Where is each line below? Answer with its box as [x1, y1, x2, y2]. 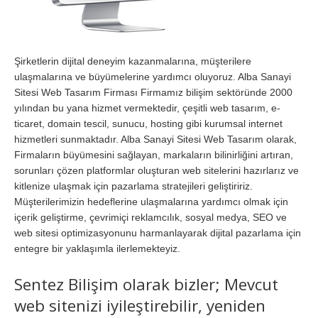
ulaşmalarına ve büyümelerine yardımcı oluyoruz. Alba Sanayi [14, 71, 291, 83]
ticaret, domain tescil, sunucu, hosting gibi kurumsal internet [14, 118, 283, 130]
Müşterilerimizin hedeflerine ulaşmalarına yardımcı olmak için [14, 196, 288, 208]
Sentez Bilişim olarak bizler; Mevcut [14, 273, 278, 295]
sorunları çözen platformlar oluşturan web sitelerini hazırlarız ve [14, 165, 299, 177]
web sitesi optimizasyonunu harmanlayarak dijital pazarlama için [14, 227, 301, 239]
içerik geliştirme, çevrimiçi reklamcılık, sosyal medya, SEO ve [14, 212, 287, 224]
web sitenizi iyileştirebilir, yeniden [14, 294, 265, 317]
